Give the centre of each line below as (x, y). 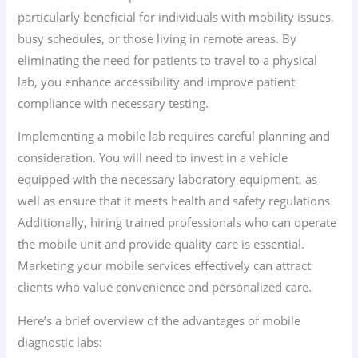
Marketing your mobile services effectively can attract (165, 266)
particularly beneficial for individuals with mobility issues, (176, 16)
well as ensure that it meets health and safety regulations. (176, 201)
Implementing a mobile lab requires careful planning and (174, 136)
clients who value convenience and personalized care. (165, 287)
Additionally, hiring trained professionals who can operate (177, 223)
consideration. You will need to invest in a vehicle (153, 158)
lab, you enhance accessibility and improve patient (157, 81)
